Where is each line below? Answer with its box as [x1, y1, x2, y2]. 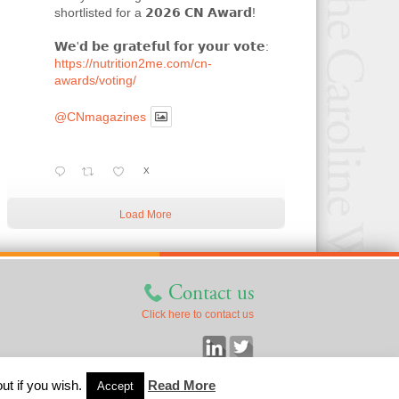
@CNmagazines [53, 110, 146, 124]
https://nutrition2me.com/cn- [53, 55, 212, 70]
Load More [119, 208, 173, 221]
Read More [148, 378, 216, 393]
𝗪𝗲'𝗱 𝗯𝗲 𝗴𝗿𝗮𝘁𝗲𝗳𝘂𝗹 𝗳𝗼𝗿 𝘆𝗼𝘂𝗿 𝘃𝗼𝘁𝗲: [53, 38, 269, 53]
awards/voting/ [53, 72, 136, 87]
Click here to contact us [142, 308, 255, 321]
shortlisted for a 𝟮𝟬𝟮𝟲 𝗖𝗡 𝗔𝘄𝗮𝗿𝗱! [53, 4, 256, 20]
